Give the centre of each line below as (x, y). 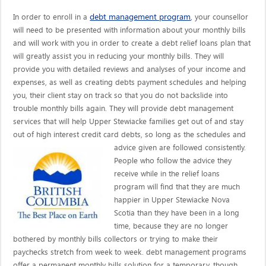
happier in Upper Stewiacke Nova (172, 200)
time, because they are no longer (171, 226)
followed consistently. (210, 148)
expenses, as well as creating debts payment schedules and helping (130, 82)
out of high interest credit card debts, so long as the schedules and (130, 134)
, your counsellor (220, 17)
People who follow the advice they (173, 161)
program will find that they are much (177, 187)
